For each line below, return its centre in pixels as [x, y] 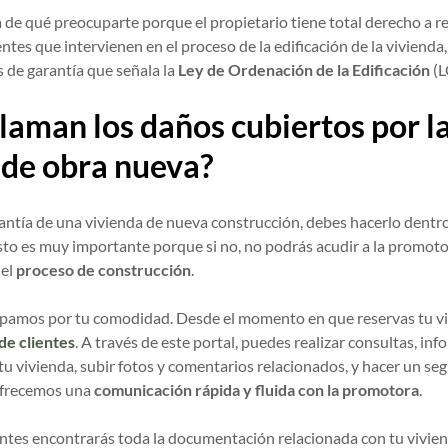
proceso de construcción [104, 270]
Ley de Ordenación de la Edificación [304, 70]
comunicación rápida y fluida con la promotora [257, 390]
